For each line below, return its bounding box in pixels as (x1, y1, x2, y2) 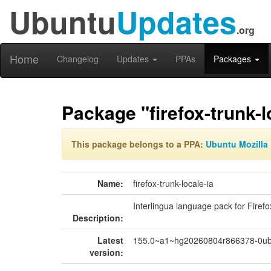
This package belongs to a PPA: (71, 138, 206, 150)
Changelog (57, 53, 99, 65)
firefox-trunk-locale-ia (133, 177, 214, 189)
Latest (97, 234, 123, 246)
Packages (214, 53, 253, 65)
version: (90, 246, 123, 258)
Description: (73, 212, 123, 224)
